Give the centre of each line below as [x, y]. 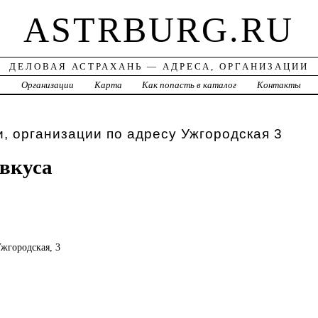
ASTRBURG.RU [159, 30]
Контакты [279, 85]
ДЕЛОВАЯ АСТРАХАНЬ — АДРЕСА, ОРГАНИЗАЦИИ [159, 67]
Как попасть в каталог [190, 85]
